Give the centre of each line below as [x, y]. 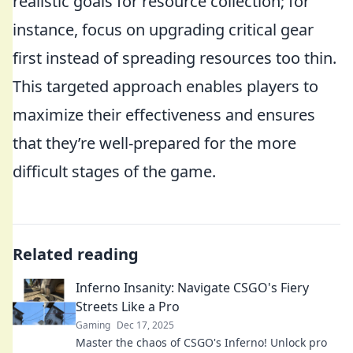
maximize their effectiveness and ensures [164, 115]
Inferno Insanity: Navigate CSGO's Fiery [192, 288]
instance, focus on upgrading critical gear [163, 30]
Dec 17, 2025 [145, 325]
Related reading [76, 254]
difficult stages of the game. [114, 171]
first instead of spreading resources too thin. [175, 58]
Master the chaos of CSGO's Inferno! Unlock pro [201, 342]
